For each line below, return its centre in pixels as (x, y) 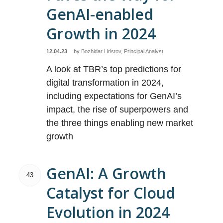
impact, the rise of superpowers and (117, 110)
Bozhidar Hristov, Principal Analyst (122, 51)
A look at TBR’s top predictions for (114, 69)
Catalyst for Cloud (111, 193)
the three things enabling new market (120, 123)
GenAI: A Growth (107, 173)
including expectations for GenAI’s (114, 96)
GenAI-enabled (100, 14)
